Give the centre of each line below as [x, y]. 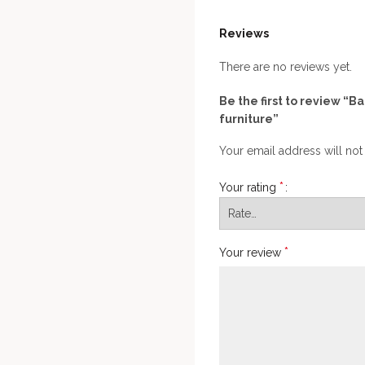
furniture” [249, 119]
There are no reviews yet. [286, 66]
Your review [252, 252]
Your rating [249, 187]
